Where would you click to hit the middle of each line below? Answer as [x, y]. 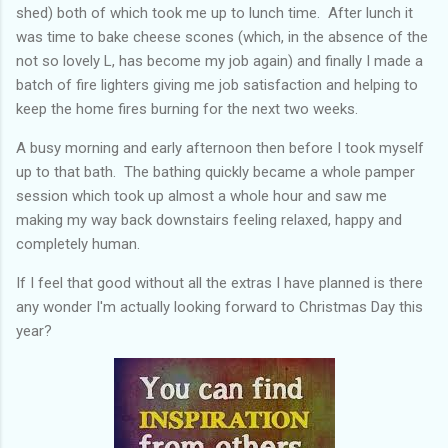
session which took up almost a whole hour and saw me [201, 195]
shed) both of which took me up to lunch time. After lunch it [214, 12]
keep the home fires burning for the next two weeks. [187, 108]
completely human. [78, 243]
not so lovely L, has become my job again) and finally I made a [219, 60]
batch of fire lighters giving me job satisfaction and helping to [217, 84]
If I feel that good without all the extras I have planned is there [219, 282]
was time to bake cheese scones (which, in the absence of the [222, 36]
